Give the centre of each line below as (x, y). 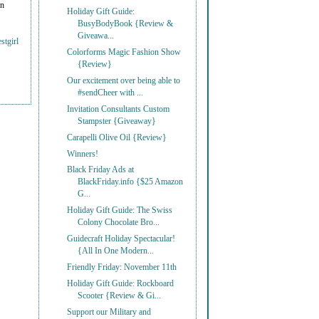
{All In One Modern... (116, 251)
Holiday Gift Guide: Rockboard (121, 283)
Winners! (83, 154)
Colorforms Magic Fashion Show (124, 53)
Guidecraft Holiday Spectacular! (121, 239)
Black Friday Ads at (101, 170)
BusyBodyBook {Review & (126, 24)
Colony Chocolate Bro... (119, 223)
